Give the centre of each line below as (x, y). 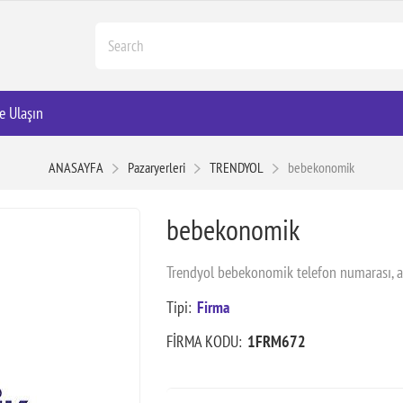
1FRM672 (276, 341)
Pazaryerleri (156, 167)
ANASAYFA (76, 167)
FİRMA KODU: (204, 341)
